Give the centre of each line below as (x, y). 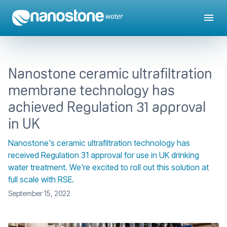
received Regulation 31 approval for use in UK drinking (104, 155)
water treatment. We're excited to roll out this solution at (108, 167)
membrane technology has (91, 90)
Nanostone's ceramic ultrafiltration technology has (99, 143)
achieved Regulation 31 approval (107, 107)
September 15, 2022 (39, 193)
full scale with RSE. (41, 180)
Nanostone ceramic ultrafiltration (110, 73)
